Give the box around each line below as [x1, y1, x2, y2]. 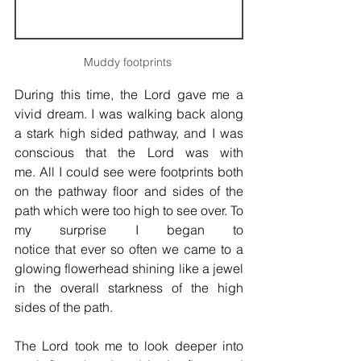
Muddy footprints [83, 55, 175, 70]
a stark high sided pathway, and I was [15, 125, 243, 142]
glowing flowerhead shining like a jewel [15, 260, 243, 277]
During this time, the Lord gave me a [15, 86, 243, 103]
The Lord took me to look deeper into [15, 338, 243, 355]
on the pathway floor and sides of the [15, 183, 243, 200]
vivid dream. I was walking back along [15, 106, 243, 122]
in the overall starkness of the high [15, 280, 243, 297]
